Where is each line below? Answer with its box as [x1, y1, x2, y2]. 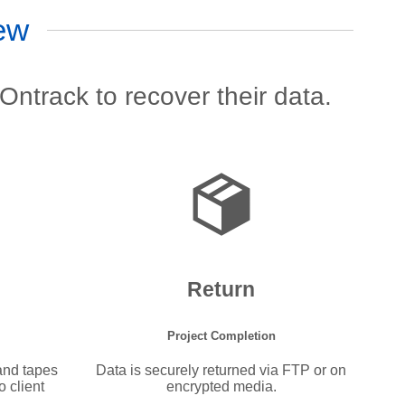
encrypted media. [165, 379, 277, 395]
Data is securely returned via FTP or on [96, 363, 347, 379]
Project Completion [166, 329, 276, 344]
